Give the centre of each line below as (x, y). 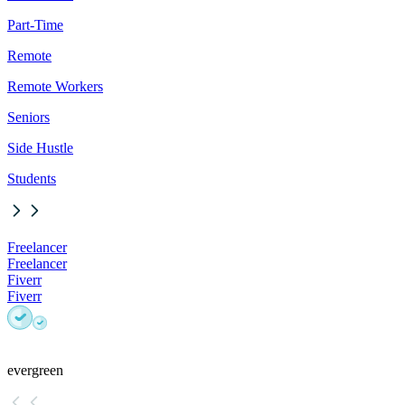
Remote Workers (55, 87)
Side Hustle (40, 148)
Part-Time (35, 25)
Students (32, 179)
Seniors (28, 118)
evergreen (35, 371)
